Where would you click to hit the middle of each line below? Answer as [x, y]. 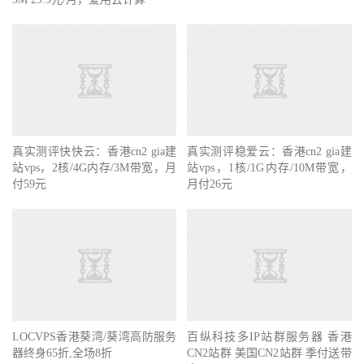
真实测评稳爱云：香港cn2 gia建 [269, 152]
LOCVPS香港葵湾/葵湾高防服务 [95, 337]
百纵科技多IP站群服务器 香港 [269, 337]
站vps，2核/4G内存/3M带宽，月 [95, 168]
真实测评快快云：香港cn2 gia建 [95, 152]
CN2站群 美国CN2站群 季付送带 [269, 353]
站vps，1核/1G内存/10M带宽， [269, 168]
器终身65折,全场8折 [62, 353]
